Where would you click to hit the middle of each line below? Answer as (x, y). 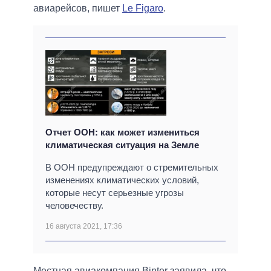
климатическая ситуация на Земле (122, 145)
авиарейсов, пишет (78, 8)
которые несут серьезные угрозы (115, 192)
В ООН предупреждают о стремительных (132, 167)
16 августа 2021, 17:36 (84, 226)
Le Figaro (143, 8)
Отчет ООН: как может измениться (122, 132)
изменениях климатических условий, (122, 180)
